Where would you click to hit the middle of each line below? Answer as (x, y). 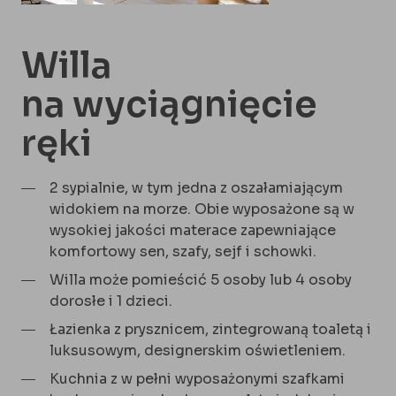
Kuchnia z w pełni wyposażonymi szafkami (197, 378)
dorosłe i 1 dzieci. (111, 301)
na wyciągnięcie (169, 104)
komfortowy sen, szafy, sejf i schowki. (183, 251)
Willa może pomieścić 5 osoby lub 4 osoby (201, 279)
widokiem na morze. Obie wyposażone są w (202, 209)
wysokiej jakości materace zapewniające (193, 230)
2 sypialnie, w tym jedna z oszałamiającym (196, 187)
